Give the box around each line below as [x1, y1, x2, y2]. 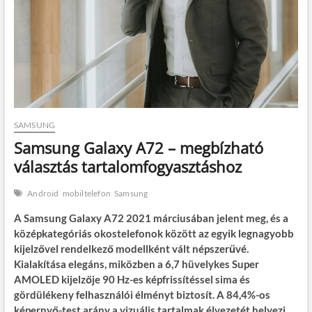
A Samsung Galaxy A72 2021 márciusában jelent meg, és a [13, 212, 288, 225]
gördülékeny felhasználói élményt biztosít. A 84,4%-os [13, 288, 270, 302]
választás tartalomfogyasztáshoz [13, 156, 242, 178]
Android [27, 188, 59, 199]
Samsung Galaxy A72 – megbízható [13, 137, 263, 159]
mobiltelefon [62, 188, 111, 199]
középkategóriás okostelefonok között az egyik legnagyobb [13, 227, 294, 240]
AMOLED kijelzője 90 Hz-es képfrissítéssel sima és [13, 273, 250, 286]
